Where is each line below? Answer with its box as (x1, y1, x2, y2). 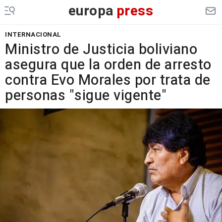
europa (68, 1, 114, 21)
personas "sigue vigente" (5, 85, 166, 106)
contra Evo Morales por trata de (5, 70, 211, 91)
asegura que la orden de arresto (5, 55, 212, 75)
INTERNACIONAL (5, 30, 61, 39)
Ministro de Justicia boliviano (5, 39, 197, 60)
